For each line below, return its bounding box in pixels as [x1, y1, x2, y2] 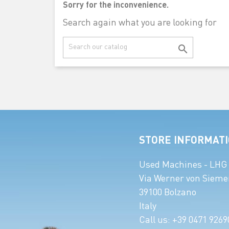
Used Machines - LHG [139, 161, 227, 170]
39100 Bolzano [139, 189, 196, 197]
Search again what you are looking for [62, 19, 217, 28]
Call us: [139, 216, 172, 225]
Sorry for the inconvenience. [62, 2, 169, 9]
